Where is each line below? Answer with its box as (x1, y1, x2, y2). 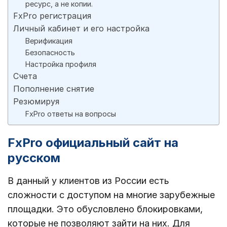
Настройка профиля (25, 60, 96, 69)
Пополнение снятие (13, 84, 94, 94)
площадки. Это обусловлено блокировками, (8, 204, 203, 215)
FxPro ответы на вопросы (25, 109, 116, 119)
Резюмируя (13, 96, 59, 107)
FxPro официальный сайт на (8, 135, 178, 150)
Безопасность (25, 48, 75, 57)
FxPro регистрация (13, 11, 91, 21)
